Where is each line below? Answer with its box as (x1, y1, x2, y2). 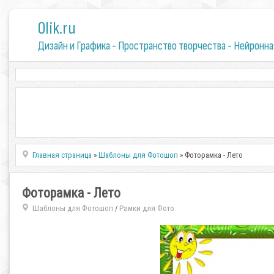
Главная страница (32, 150, 92, 160)
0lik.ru (37, 18, 76, 39)
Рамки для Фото (119, 204, 174, 213)
